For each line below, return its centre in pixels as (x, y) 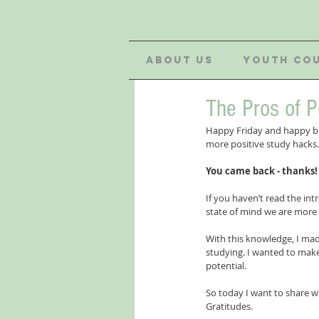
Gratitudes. (230, 306)
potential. (226, 266)
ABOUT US (180, 60)
